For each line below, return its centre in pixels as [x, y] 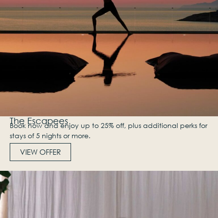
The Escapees [39, 121]
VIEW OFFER [40, 152]
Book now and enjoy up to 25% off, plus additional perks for [109, 126]
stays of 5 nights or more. [50, 136]
